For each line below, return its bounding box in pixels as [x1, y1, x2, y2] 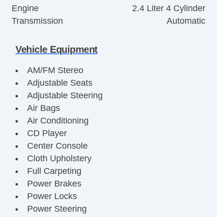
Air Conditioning [27, 115, 89, 125]
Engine [12, 3, 39, 13]
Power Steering [27, 203, 87, 214]
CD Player [27, 128, 67, 138]
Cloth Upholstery [27, 153, 92, 163]
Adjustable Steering [27, 90, 103, 100]
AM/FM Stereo [27, 65, 83, 75]
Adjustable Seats [27, 77, 93, 88]
